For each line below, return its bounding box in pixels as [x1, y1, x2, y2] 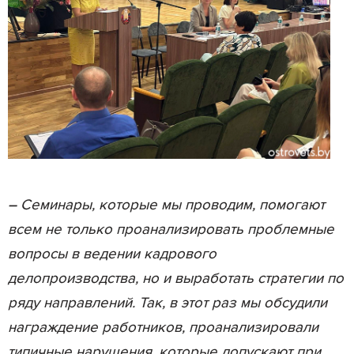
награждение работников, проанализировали [8, 318, 318, 337]
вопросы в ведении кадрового [8, 245, 217, 264]
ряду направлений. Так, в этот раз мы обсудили [8, 294, 327, 313]
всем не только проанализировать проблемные [8, 220, 334, 239]
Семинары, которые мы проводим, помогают [17, 196, 325, 215]
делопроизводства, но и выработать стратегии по [8, 269, 344, 288]
